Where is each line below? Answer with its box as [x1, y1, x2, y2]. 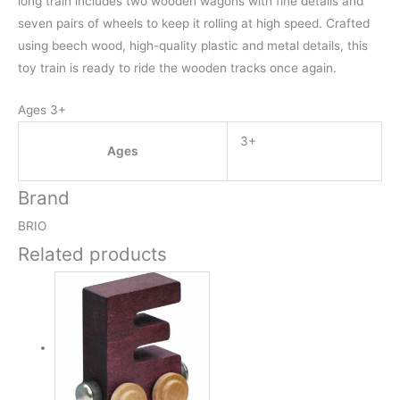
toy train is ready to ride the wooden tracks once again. [18, 61, 337, 76]
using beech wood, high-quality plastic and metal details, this [18, 38, 368, 54]
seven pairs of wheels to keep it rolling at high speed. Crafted [18, 16, 370, 31]
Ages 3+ [18, 102, 66, 117]
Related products [18, 242, 167, 265]
